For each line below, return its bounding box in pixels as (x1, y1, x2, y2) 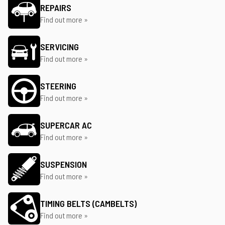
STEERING (40, 80, 76, 91)
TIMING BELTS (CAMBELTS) (40, 198, 137, 209)
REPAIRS (40, 2, 71, 13)
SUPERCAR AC (40, 120, 92, 131)
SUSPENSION (40, 159, 87, 170)
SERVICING (40, 41, 79, 52)
